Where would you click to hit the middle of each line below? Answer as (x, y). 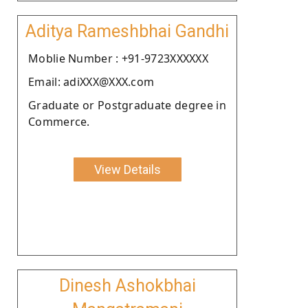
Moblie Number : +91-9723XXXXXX (118, 58)
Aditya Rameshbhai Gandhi (127, 31)
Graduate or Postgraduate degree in (127, 105)
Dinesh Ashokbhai (127, 285)
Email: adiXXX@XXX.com (91, 81)
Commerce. (59, 121)
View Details (127, 169)
